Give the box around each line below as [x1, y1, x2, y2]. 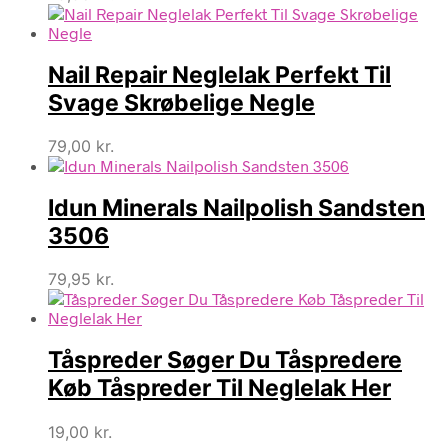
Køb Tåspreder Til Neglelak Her [48, 374, 391, 403]
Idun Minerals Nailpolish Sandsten [48, 194, 425, 223]
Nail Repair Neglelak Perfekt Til [48, 60, 391, 89]
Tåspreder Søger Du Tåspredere [48, 346, 402, 375]
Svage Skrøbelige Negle [48, 88, 315, 117]
